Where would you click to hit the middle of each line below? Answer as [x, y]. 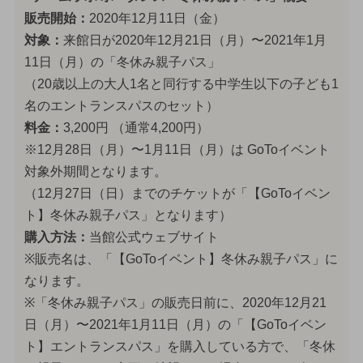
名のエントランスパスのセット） [121, 105]
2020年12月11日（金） [157, 18]
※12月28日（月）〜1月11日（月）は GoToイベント [177, 149]
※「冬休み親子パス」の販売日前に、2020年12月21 [175, 302]
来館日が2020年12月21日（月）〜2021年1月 [194, 40]
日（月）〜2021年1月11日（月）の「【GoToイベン [175, 324]
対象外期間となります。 [95, 171]
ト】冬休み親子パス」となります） [128, 215]
